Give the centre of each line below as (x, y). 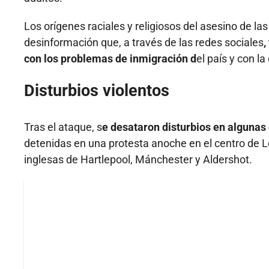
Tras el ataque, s (63, 127)
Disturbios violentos (97, 91)
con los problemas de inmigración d (110, 59)
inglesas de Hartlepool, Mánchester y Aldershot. (138, 160)
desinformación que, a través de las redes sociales (144, 43)
